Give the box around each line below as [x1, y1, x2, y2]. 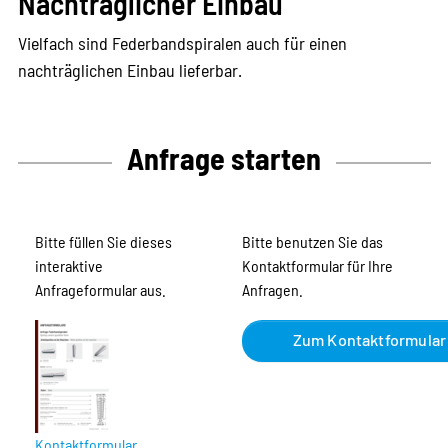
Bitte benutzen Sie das [241, 232, 383, 252]
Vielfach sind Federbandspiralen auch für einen [17, 32, 347, 55]
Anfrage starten [127, 140, 321, 177]
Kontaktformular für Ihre [241, 256, 393, 276]
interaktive [35, 256, 103, 276]
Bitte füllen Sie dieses [35, 232, 172, 252]
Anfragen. [241, 280, 303, 300]
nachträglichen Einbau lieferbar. [17, 59, 242, 82]
